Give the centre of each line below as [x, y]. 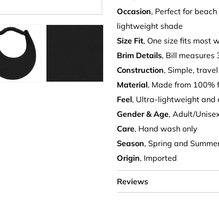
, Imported [158, 158]
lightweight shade [150, 26]
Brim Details [139, 55]
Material [132, 85]
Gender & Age [143, 114]
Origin [128, 158]
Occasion [134, 11]
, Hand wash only [166, 129]
